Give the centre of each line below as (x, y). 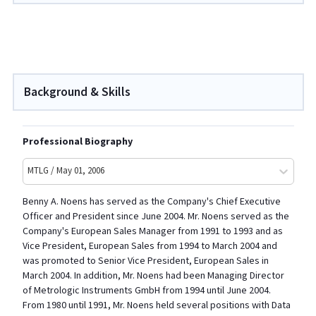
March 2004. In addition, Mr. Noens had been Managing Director (153, 275)
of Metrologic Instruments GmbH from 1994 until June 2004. (146, 290)
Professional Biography (77, 141)
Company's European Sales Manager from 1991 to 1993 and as (152, 231)
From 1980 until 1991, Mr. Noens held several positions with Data (156, 305)
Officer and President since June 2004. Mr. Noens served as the (156, 216)
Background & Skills (77, 92)
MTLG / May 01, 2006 (66, 171)
